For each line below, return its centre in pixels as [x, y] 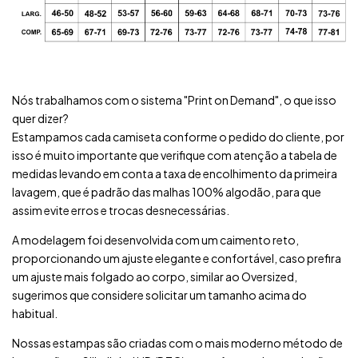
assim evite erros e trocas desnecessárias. [121, 210]
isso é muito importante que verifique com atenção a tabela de [175, 155]
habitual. [35, 313]
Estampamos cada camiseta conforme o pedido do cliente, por [178, 136]
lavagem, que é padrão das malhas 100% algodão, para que [167, 191]
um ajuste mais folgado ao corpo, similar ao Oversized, [155, 276]
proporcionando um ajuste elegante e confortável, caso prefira [177, 258]
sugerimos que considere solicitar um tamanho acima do [159, 294]
